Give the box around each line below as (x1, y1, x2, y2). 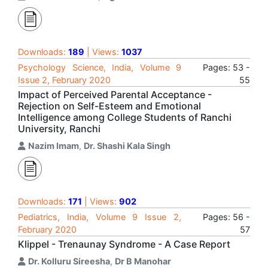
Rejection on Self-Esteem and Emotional (18, 100, 201, 112)
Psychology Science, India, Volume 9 (18, 62, 181, 72)
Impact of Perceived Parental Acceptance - (18, 89, 212, 100)
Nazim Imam (28, 141, 79, 151)
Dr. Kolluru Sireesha (28, 256, 110, 266)
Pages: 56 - (203, 212, 250, 222)
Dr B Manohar (115, 256, 171, 266)
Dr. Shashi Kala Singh (84, 141, 170, 151)
